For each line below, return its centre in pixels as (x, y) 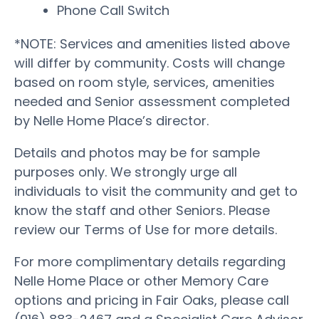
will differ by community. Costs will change (150, 63)
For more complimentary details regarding (150, 261)
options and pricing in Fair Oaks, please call (152, 300)
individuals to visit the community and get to (156, 191)
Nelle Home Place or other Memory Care (141, 281)
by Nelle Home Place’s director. (111, 120)
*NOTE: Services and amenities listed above (152, 43)
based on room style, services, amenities (145, 82)
